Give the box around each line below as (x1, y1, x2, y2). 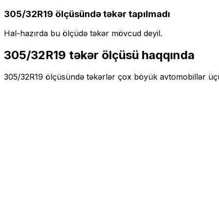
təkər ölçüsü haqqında (66, 48, 195, 63)
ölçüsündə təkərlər (43, 72, 118, 82)
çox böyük (118, 72, 157, 82)
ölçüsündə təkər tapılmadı (53, 8, 170, 20)
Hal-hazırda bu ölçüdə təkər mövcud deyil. (4, 28, 162, 39)
